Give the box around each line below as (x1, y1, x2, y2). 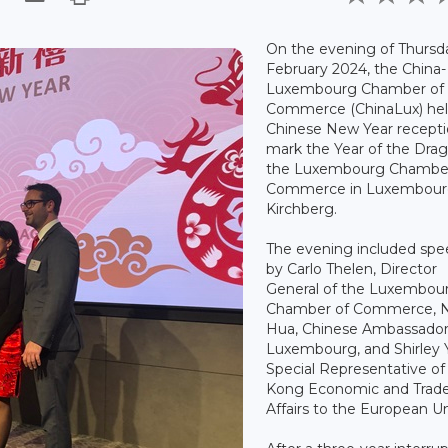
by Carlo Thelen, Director (266, 259, 438, 278)
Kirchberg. (266, 199, 338, 218)
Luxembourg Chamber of (266, 79, 445, 98)
